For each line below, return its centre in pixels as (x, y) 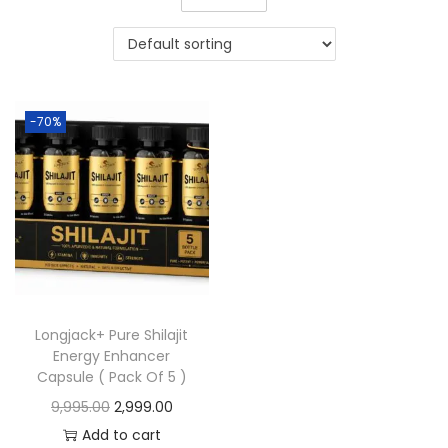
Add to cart (121, 435)
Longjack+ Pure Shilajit (112, 335)
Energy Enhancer (112, 356)
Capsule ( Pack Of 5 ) (111, 377)
